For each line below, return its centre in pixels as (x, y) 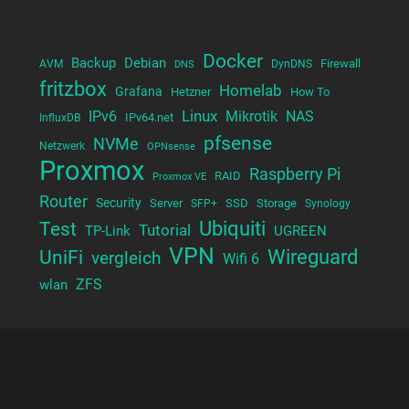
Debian (145, 63)
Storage (276, 203)
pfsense (237, 142)
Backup (93, 63)
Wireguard (312, 257)
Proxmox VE (179, 176)
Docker (232, 60)
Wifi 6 (241, 259)
